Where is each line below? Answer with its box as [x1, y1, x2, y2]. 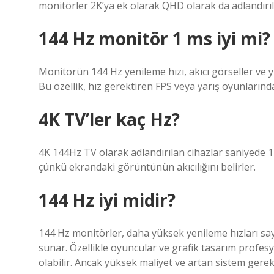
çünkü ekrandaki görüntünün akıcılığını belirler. [39, 160, 256, 174]
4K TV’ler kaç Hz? [39, 108, 180, 131]
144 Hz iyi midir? [39, 188, 176, 212]
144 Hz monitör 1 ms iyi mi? [39, 27, 270, 50]
